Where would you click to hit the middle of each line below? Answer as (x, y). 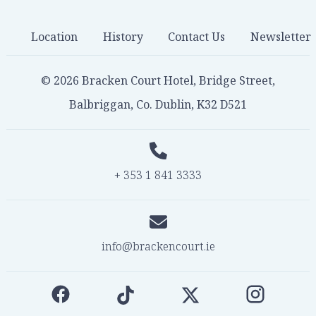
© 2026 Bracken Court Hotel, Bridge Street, (158, 80)
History (123, 37)
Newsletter (281, 37)
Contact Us (197, 37)
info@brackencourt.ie (158, 246)
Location (55, 37)
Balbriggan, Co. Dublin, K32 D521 (158, 104)
